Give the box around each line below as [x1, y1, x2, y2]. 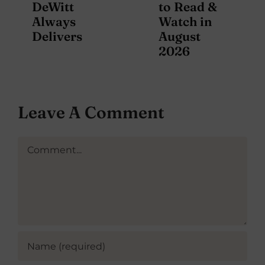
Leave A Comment [18, 102, 164, 123]
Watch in [159, 13, 212, 29]
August [159, 28, 201, 44]
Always [32, 13, 76, 29]
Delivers [32, 28, 82, 44]
